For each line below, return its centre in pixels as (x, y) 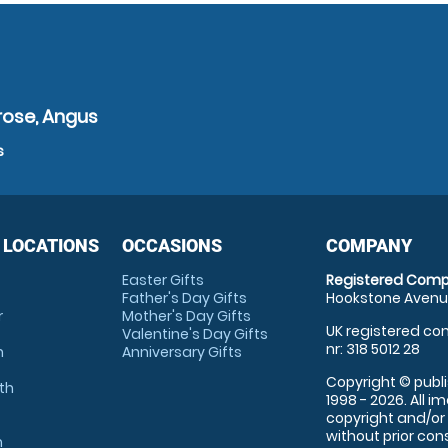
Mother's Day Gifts (186, 316)
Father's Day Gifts (184, 298)
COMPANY (369, 245)
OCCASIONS (171, 245)
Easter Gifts (162, 280)
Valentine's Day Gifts (194, 334)
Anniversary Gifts (181, 352)
